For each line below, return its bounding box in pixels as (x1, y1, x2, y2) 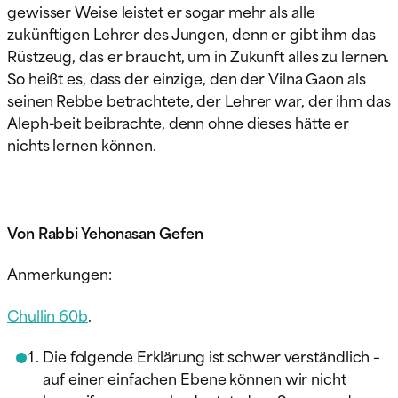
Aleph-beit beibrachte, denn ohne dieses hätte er (7, 110, 350, 134)
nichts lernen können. (7, 132, 156, 156)
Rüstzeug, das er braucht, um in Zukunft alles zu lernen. (7, 44, 390, 68)
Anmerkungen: (7, 261, 112, 285)
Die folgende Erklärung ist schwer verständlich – (43, 344, 381, 368)
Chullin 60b (7, 303, 88, 327)
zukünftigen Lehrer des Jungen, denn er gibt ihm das (7, 21, 376, 45)
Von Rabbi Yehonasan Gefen (7, 220, 203, 244)
